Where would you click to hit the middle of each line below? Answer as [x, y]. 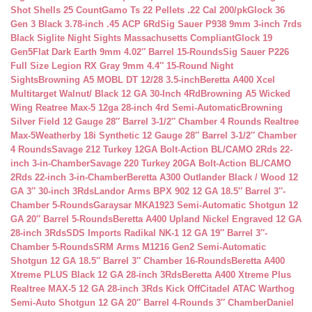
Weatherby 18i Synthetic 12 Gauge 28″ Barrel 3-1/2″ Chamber [166, 135]
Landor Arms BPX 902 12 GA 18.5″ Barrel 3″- [190, 191]
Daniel [280, 303]
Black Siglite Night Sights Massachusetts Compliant [123, 38]
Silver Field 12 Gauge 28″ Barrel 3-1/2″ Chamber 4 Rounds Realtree [155, 122]
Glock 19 [253, 38]
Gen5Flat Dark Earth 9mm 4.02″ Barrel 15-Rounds [117, 52]
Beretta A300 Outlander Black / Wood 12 [212, 177]
